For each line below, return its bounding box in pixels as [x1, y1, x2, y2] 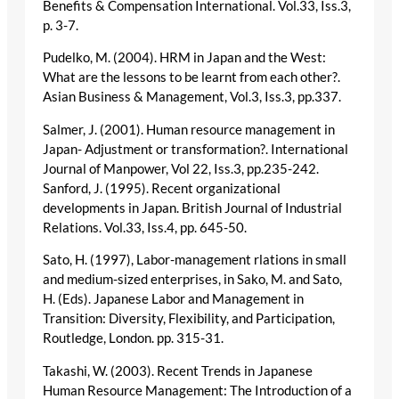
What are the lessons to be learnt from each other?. [43, 69, 340, 85]
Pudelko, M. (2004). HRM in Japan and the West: [43, 50, 326, 66]
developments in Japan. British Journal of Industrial [43, 199, 342, 216]
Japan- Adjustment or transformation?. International [43, 141, 348, 157]
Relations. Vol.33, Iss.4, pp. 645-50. [43, 219, 247, 235]
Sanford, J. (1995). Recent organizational [43, 180, 281, 196]
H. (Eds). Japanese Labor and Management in [43, 291, 304, 307]
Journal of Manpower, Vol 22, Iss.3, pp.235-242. [43, 160, 319, 176]
